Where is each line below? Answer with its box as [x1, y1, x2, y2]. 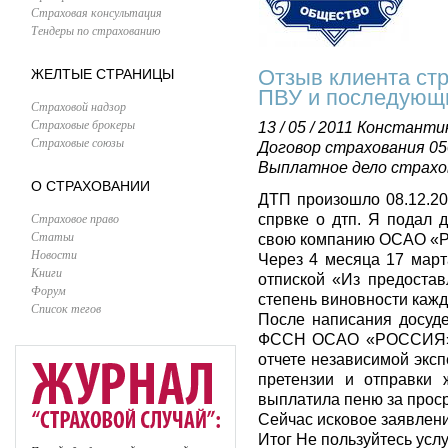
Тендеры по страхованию [31, 22, 160, 38]
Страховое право [31, 210, 119, 226]
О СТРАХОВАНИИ [31, 178, 150, 194]
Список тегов [31, 300, 101, 316]
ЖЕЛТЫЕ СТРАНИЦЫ [31, 66, 174, 82]
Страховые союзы [31, 134, 124, 150]
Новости [31, 246, 77, 262]
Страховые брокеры [31, 116, 135, 132]
